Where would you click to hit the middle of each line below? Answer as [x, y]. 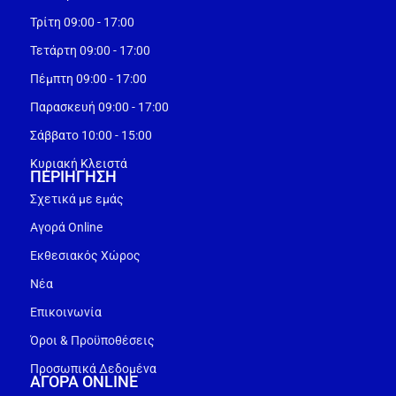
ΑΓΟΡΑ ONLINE [84, 381]
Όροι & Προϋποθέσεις [92, 340]
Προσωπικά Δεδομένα [93, 368]
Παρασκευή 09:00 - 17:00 [100, 107]
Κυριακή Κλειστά [78, 163]
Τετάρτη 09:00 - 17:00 [90, 50]
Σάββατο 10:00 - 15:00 [92, 135]
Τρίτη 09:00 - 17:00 [82, 22]
